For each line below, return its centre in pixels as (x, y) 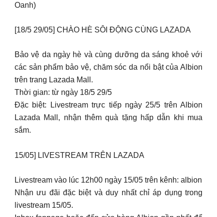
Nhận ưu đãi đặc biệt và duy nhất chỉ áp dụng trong (108, 192)
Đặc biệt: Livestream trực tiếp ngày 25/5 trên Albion (108, 105)
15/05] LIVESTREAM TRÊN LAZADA (79, 155)
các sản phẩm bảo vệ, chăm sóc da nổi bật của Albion (108, 67)
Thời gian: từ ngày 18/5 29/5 (63, 92)
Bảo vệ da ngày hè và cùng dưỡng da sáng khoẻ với (108, 54)
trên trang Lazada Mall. (54, 80)
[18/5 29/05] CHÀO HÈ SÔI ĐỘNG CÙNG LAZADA (103, 30)
